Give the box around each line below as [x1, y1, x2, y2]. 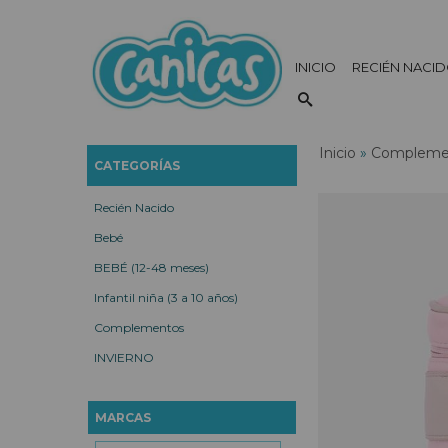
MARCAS [95, 410, 151, 425]
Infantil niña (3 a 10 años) [94, 290, 238, 305]
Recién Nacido [94, 200, 174, 215]
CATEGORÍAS [94, 158, 180, 173]
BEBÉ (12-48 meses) [94, 260, 209, 275]
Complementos [94, 320, 184, 335]
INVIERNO [94, 350, 154, 365]
